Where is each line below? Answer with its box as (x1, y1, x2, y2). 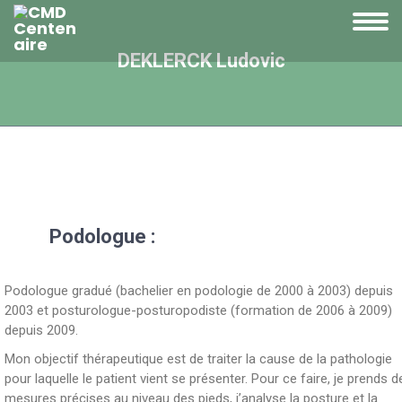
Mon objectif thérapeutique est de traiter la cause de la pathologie (4, 351, 392, 367)
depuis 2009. (4, 322, 78, 338)
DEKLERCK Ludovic (117, 49, 285, 72)
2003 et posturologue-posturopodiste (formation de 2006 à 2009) (4, 302, 392, 319)
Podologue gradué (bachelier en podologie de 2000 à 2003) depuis (4, 283, 393, 299)
